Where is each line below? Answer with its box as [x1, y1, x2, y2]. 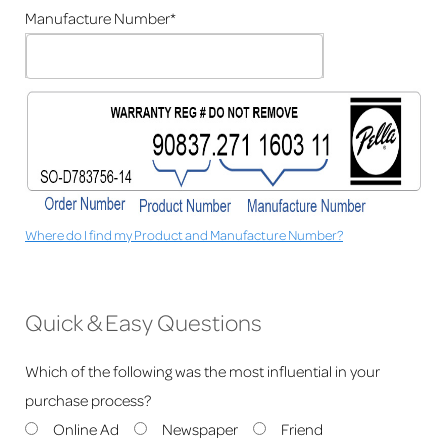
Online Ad [53, 418, 119, 440]
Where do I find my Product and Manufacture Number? [25, 225, 343, 244]
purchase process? [25, 389, 151, 411]
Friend [281, 418, 323, 440]
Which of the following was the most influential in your [25, 360, 380, 382]
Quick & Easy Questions [25, 306, 262, 339]
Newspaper [162, 418, 238, 440]
